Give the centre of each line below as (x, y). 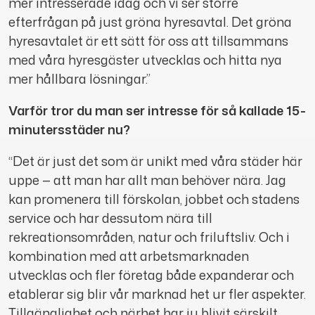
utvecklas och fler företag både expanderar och (151, 275)
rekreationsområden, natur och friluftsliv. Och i (149, 237)
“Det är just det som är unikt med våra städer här (155, 161)
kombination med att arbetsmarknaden (129, 256)
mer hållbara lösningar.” (79, 79)
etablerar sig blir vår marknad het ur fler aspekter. (157, 294)
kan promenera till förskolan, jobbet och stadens (154, 199)
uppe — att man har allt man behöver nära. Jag (147, 180)
